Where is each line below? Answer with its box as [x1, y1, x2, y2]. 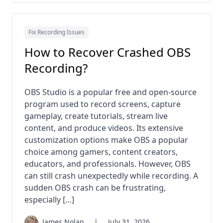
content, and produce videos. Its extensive [24, 122, 183, 133]
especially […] [24, 194, 74, 205]
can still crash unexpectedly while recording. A [24, 170, 198, 181]
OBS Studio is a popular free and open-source [24, 87, 197, 98]
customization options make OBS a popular [24, 134, 188, 145]
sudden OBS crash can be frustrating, [24, 182, 166, 193]
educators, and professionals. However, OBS [24, 158, 191, 169]
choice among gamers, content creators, [24, 146, 178, 157]
